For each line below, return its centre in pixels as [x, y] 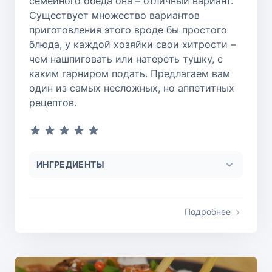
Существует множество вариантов [114, 15]
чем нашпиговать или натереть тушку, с [126, 59]
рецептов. [53, 102]
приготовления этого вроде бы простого [128, 29]
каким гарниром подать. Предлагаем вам [130, 73]
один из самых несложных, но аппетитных [132, 88]
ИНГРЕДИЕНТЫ [70, 164]
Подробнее [208, 211]
